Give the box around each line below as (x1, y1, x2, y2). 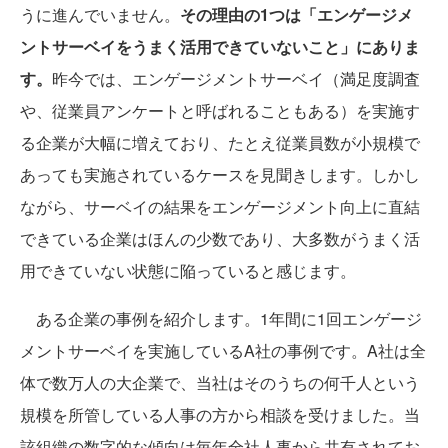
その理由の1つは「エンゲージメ (180, 3, 413, 27)
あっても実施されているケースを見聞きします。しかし (20, 163, 420, 187)
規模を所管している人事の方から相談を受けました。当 (20, 403, 420, 427)
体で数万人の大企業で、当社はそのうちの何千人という (20, 371, 420, 395)
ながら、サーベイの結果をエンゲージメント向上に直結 (20, 195, 420, 219)
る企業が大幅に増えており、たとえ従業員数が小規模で (20, 131, 420, 155)
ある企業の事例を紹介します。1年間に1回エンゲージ (20, 307, 422, 331)
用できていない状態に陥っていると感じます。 (20, 259, 356, 283)
